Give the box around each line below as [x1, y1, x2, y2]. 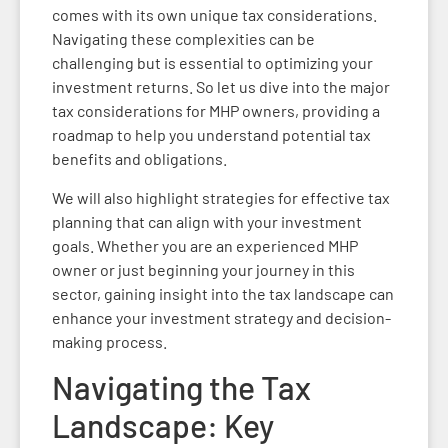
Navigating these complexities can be [52, 29, 315, 49]
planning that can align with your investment [52, 211, 362, 231]
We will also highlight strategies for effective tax [52, 187, 390, 207]
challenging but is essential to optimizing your [52, 53, 373, 73]
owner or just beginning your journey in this [52, 259, 355, 279]
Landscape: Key [52, 406, 274, 445]
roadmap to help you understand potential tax [52, 125, 371, 145]
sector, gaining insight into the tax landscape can [52, 283, 394, 303]
